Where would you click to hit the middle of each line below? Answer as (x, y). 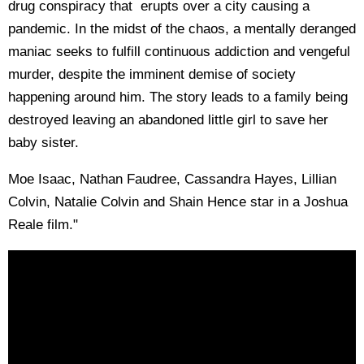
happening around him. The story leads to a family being (178, 97)
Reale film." (43, 224)
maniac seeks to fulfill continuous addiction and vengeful (179, 51)
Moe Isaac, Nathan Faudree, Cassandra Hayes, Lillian (172, 179)
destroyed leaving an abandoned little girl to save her (168, 119)
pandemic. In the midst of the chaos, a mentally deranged (182, 28)
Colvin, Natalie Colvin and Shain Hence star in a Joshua (178, 201)
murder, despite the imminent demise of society (152, 74)
